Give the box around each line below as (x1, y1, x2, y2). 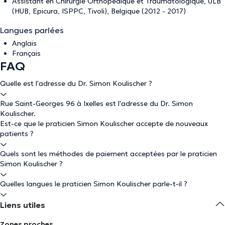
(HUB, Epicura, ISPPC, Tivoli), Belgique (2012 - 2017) (12, 7, 186, 16)
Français (12, 49, 41, 58)
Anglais (12, 39, 37, 48)
